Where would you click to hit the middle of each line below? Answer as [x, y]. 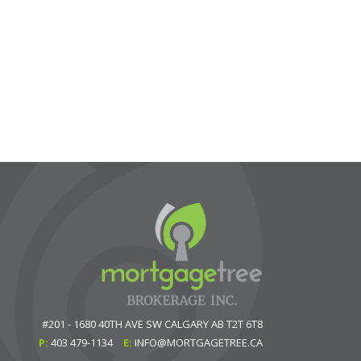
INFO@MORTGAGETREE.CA [199, 342]
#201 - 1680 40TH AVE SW [102, 324]
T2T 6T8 [245, 324]
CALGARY [187, 324]
